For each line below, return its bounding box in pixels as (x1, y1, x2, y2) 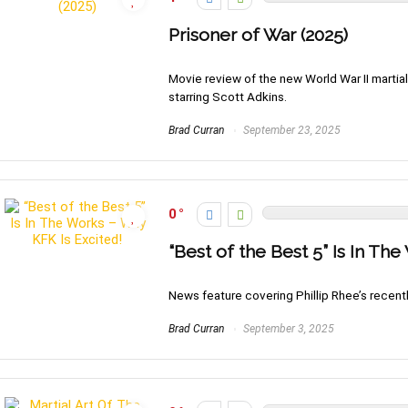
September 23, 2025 (240, 124, 341, 138)
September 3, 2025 (240, 322, 334, 336)
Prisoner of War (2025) (168, 25, 348, 46)
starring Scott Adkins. (168, 89, 287, 105)
